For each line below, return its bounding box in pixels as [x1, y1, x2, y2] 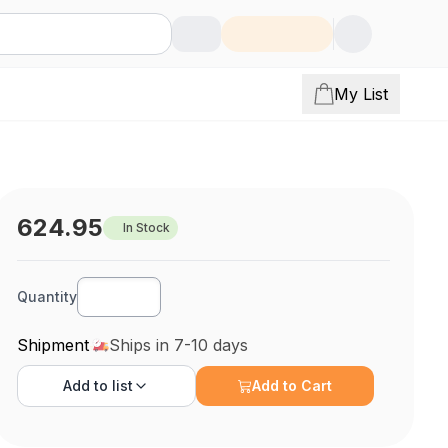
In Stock [123, 220, 171, 235]
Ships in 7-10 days [109, 335, 249, 355]
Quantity [17, 288, 78, 305]
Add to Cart [252, 377, 333, 394]
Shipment [17, 335, 90, 355]
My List [334, 84, 388, 104]
